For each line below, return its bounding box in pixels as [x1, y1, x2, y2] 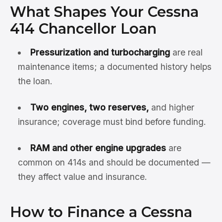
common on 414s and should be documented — [18, 157, 211, 167]
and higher [148, 102, 194, 112]
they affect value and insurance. [18, 171, 147, 182]
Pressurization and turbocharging [30, 47, 170, 57]
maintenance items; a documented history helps [18, 61, 212, 72]
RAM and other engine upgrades [30, 143, 166, 153]
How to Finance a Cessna [10, 203, 192, 221]
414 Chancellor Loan [10, 20, 157, 37]
